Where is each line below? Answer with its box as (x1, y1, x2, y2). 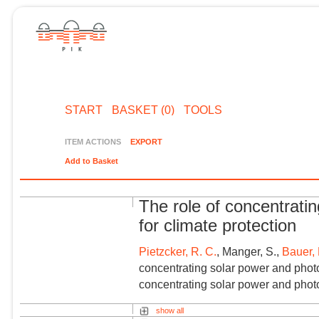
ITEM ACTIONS (65, 137, 122, 146)
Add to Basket (65, 157, 119, 166)
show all (155, 305, 184, 315)
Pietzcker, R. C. (139, 245, 217, 258)
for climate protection (139, 216, 297, 236)
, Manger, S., (216, 245, 283, 258)
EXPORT (130, 137, 162, 146)
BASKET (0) (111, 103, 174, 116)
